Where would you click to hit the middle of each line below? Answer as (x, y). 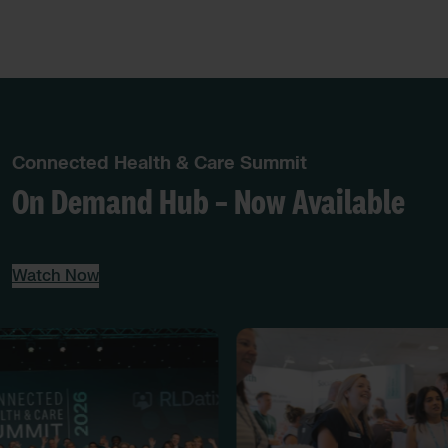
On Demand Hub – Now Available (208, 204)
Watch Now (55, 276)
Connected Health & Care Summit (159, 163)
